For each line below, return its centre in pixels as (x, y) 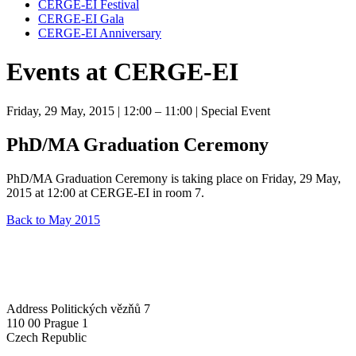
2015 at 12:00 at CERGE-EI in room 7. (105, 192)
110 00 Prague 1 (47, 323)
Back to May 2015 (53, 219)
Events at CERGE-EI (122, 72)
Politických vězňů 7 (101, 308)
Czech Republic (46, 337)
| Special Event (231, 110)
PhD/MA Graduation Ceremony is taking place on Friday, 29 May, (174, 178)
